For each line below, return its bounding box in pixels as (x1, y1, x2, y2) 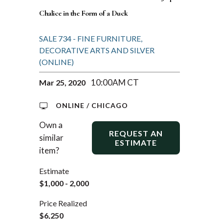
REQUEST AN (109, 128, 163, 138)
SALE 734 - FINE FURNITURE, (39, 33, 142, 43)
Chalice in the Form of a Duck (39, 8, 128, 18)
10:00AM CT (91, 77, 139, 88)
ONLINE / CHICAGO (56, 101, 128, 109)
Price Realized (39, 198, 87, 208)
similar (39, 132, 64, 143)
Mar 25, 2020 (39, 77, 87, 87)
